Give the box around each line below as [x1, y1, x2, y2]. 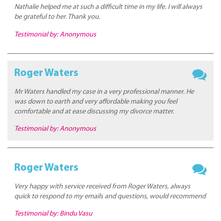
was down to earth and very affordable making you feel [14, 98, 178, 106]
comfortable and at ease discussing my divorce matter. [14, 108, 175, 115]
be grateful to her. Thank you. [14, 13, 101, 21]
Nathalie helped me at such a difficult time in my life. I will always [14, 3, 203, 11]
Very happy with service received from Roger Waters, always [14, 183, 191, 190]
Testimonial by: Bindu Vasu [14, 210, 93, 218]
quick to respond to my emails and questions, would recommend [14, 192, 206, 200]
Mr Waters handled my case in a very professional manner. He [14, 88, 194, 96]
